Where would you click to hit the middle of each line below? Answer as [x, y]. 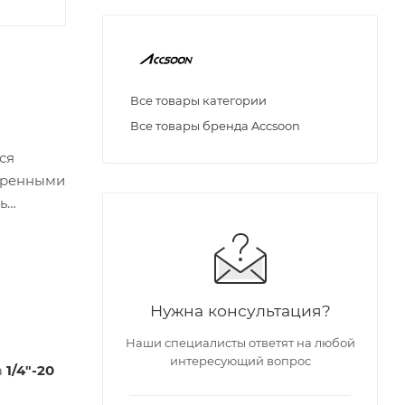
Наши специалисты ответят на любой [240, 343]
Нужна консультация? [240, 311]
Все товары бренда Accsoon [215, 126]
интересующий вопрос [240, 361]
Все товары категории [198, 101]
